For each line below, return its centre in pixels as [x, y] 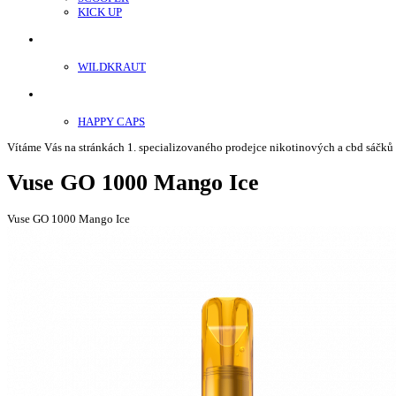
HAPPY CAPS [111, 122]
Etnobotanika [74, 95]
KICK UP [100, 12]
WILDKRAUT [112, 67]
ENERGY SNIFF [82, 40]
